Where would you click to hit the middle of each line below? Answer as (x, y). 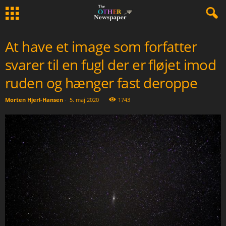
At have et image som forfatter (101, 46)
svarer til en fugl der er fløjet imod (111, 65)
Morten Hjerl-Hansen (34, 100)
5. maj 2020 (84, 100)
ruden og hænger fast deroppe (101, 83)
